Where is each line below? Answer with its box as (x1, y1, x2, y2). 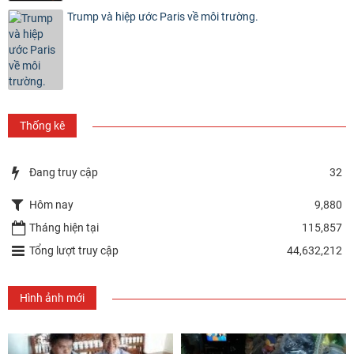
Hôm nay (29, 198, 73, 211)
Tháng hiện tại (29, 221, 99, 234)
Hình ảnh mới (20, 292, 85, 304)
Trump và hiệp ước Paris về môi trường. (67, 10, 258, 23)
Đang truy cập (29, 166, 98, 179)
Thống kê (20, 119, 65, 132)
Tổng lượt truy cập (29, 244, 119, 257)
